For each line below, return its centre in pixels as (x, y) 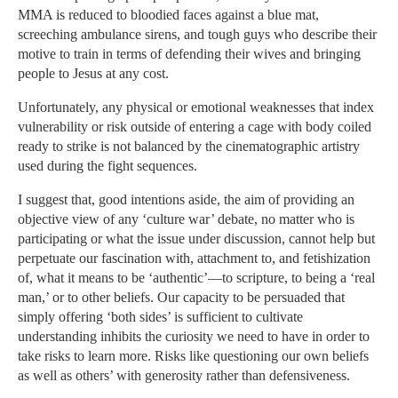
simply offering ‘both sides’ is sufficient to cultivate (160, 317)
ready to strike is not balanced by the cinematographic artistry (189, 147)
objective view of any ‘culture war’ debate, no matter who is (186, 219)
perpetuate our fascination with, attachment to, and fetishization (194, 259)
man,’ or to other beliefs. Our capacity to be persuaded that (181, 298)
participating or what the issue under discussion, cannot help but (196, 239)
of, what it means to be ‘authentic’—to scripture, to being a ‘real (196, 278)
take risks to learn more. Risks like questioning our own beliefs (193, 356)
